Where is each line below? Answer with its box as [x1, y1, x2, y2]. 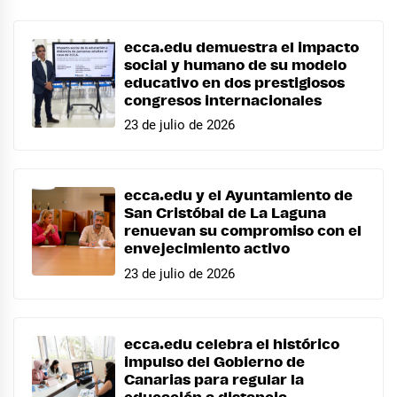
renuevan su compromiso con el [124, 224, 362, 239]
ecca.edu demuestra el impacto [124, 40, 359, 55]
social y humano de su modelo [124, 58, 346, 73]
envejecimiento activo [124, 242, 290, 257]
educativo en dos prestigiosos [124, 75, 345, 90]
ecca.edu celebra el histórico [124, 338, 339, 353]
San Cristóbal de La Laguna [124, 206, 326, 222]
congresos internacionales [124, 93, 322, 108]
